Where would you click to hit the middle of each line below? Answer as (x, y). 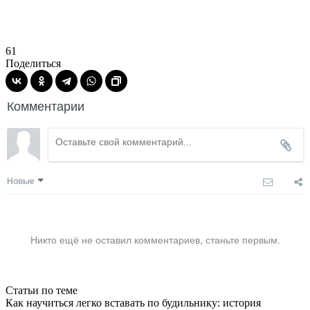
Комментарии (46, 105)
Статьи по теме (42, 290)
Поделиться (33, 63)
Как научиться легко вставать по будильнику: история (133, 302)
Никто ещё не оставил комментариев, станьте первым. (155, 239)
